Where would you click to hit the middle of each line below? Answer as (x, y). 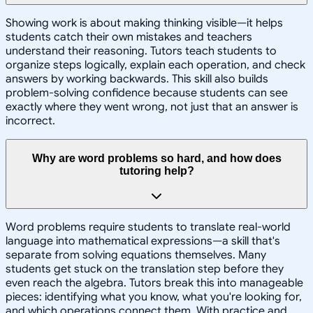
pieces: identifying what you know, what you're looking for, (154, 297)
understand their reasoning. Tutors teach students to (141, 51)
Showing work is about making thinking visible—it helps (144, 23)
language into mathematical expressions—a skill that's (143, 241)
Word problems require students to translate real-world (148, 227)
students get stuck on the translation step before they (145, 269)
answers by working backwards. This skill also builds (137, 79)
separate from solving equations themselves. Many (136, 255)
